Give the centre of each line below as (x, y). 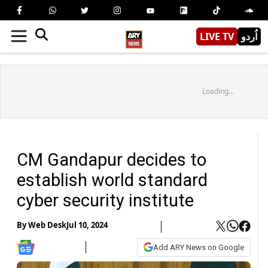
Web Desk (47, 225)
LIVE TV (217, 36)
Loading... (218, 91)
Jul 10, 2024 (87, 225)
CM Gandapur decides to (112, 159)
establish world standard (112, 180)
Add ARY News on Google (199, 247)
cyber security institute (105, 200)
